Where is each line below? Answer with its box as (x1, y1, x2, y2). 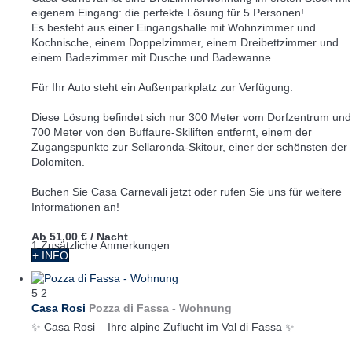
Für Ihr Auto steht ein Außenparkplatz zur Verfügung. (31, 80, 293, 93)
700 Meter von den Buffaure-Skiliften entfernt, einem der (31, 125, 312, 138)
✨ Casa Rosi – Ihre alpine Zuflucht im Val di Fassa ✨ (31, 320, 295, 333)
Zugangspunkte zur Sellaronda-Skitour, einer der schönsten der (31, 140, 347, 153)
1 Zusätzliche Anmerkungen (31, 238, 170, 251)
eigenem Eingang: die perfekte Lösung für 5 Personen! (31, 5, 304, 19)
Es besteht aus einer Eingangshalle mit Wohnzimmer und (31, 20, 316, 34)
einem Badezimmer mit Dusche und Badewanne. (31, 50, 274, 64)
